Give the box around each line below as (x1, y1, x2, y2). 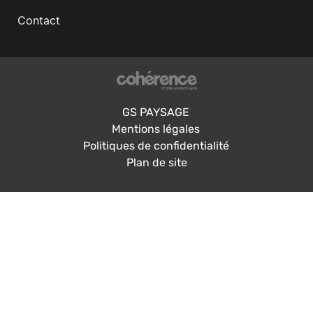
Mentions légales (112, 122, 200, 136)
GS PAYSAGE (122, 105, 189, 119)
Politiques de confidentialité (82, 138, 229, 152)
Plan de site (126, 155, 187, 169)
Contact (17, 13, 60, 27)
